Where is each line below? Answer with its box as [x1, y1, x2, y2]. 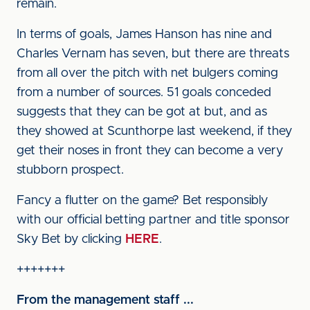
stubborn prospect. [17, 164, 124, 176]
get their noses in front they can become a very [17, 145, 283, 157]
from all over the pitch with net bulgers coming [17, 67, 278, 80]
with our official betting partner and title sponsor [17, 214, 290, 226]
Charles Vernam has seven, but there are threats [17, 48, 289, 60]
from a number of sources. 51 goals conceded [17, 86, 271, 99]
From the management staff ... [17, 294, 194, 307]
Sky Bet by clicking [17, 233, 125, 246]
